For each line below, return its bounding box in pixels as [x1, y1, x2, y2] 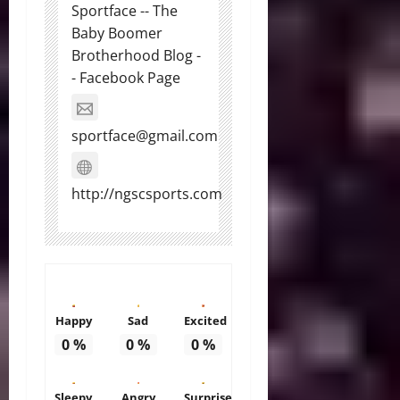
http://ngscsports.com [71, 184, 222, 204]
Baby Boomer [71, 23, 162, 44]
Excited [184, 312, 228, 329]
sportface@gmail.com [71, 126, 218, 146]
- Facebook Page [71, 68, 180, 88]
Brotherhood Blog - [71, 46, 201, 66]
